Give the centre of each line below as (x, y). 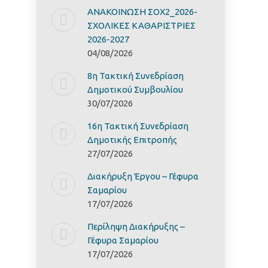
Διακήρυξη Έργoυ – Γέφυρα (143, 176)
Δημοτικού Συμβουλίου (135, 89)
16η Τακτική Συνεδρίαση (138, 126)
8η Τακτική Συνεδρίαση (135, 76)
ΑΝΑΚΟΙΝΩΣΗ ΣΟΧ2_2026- (142, 12)
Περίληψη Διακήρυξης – (136, 226)
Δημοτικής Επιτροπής (132, 140)
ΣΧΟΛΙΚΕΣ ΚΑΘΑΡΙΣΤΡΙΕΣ (141, 25)
